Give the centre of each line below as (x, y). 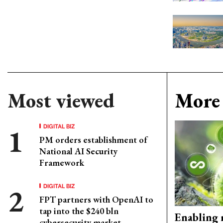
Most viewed (61, 101)
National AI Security (78, 151)
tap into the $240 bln (79, 211)
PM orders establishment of (93, 140)
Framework (62, 163)
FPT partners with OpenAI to (96, 199)
